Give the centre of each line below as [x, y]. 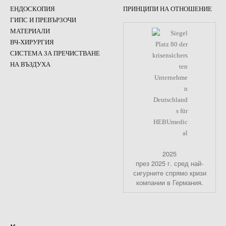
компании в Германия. [169, 183]
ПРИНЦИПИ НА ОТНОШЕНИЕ [167, 9]
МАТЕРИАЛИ [30, 32]
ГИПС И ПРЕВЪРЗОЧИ [43, 20]
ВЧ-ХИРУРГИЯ [32, 43]
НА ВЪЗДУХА [30, 65]
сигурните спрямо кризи [169, 173]
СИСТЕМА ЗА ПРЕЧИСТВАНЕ [55, 54]
